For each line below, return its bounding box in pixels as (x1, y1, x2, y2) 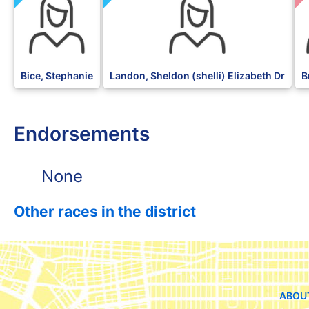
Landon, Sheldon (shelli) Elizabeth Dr (110, 70, 285, 82)
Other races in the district (14, 203, 196, 221)
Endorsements (14, 121, 150, 146)
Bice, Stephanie (21, 70, 93, 82)
